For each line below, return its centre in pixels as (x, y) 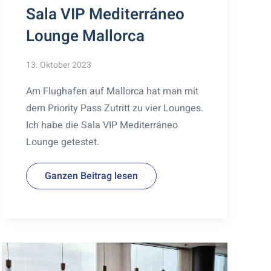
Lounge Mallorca (85, 36)
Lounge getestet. (62, 142)
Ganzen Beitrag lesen (91, 176)
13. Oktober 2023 (58, 65)
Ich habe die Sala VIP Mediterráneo (102, 125)
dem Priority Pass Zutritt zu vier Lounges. (114, 108)
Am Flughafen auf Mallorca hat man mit (112, 91)
